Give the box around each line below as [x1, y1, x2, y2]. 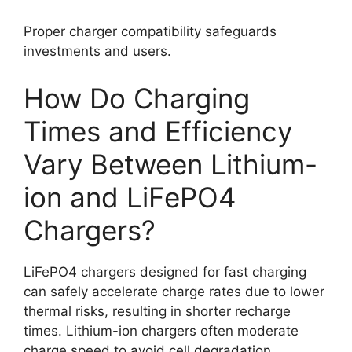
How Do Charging [24, 81, 250, 115]
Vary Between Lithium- [24, 147, 317, 181]
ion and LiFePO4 [24, 180, 236, 214]
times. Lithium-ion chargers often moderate [24, 322, 299, 339]
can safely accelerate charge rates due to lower [24, 283, 324, 299]
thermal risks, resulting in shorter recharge [24, 302, 291, 319]
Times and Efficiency [24, 114, 292, 148]
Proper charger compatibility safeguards [24, 24, 277, 39]
